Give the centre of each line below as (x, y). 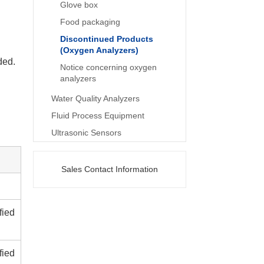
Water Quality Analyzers (95, 98)
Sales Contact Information (110, 169)
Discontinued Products (107, 39)
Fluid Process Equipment (98, 115)
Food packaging (90, 22)
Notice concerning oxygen (108, 67)
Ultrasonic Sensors (86, 133)
